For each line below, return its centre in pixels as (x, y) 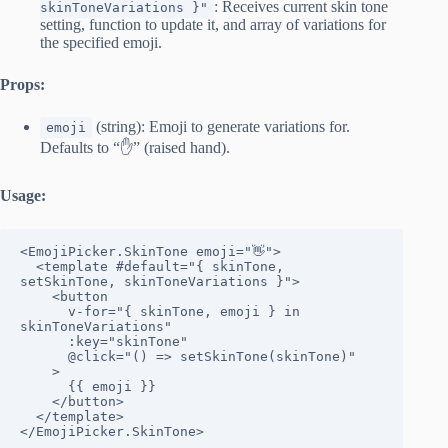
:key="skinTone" (44, 341)
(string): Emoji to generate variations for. (221, 126)
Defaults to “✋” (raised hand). (135, 147)
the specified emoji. (101, 42)
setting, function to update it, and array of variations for (213, 24)
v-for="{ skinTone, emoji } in (44, 311)
